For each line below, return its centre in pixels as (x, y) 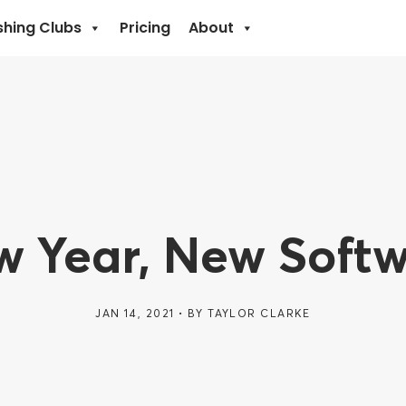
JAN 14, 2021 (135, 313)
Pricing (145, 28)
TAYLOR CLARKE (259, 313)
